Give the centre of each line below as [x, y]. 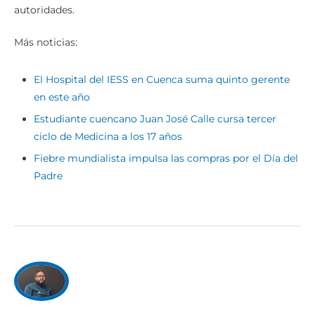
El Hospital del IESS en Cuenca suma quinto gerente [162, 79]
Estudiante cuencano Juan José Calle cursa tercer [155, 118]
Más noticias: [46, 42]
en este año [62, 97]
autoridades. [44, 9]
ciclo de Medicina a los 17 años [108, 136]
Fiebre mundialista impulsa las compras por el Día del [166, 158]
